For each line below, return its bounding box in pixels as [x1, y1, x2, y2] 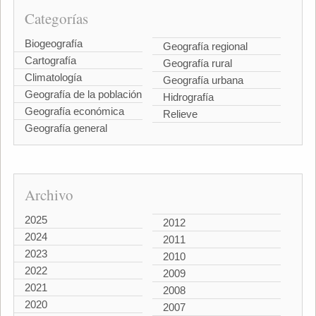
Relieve [163, 107, 197, 120]
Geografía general [24, 121, 107, 134]
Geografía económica [24, 104, 124, 117]
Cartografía [24, 54, 76, 66]
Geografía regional [163, 39, 248, 52]
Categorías [24, 8, 88, 28]
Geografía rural [163, 56, 232, 69]
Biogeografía [24, 37, 83, 49]
